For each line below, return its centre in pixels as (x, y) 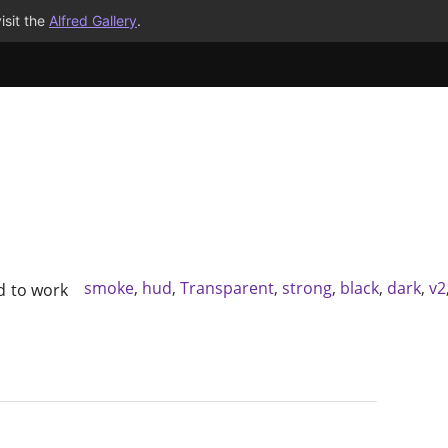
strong (307, 288)
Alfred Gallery (93, 20)
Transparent (227, 288)
